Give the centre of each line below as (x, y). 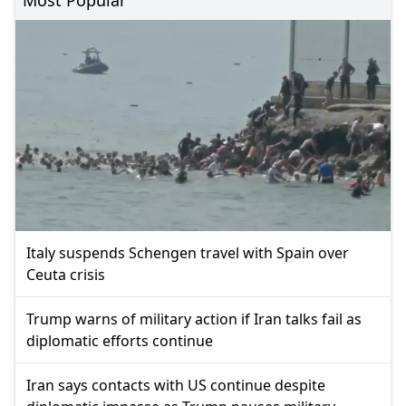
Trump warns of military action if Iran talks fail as (194, 319)
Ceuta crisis (66, 274)
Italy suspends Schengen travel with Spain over (188, 252)
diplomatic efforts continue (120, 340)
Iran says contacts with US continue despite (176, 385)
